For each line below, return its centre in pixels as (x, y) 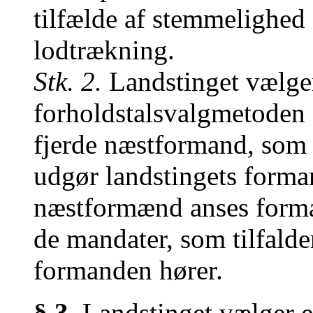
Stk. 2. (68, 81)
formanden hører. (128, 270)
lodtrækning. (104, 50)
